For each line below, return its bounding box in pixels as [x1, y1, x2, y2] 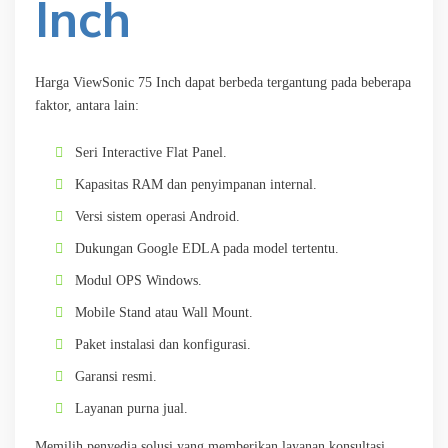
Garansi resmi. [75, 368, 157, 384]
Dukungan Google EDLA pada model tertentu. [75, 240, 339, 256]
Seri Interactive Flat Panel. [75, 144, 227, 160]
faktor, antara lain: [35, 97, 139, 113]
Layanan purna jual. [75, 400, 188, 416]
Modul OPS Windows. [75, 272, 202, 288]
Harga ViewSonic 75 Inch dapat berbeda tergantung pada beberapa [35, 74, 411, 90]
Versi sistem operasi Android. [75, 208, 240, 224]
